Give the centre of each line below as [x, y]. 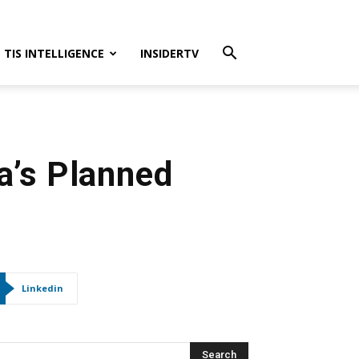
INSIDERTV [169, 53]
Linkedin [42, 288]
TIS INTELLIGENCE [54, 53]
